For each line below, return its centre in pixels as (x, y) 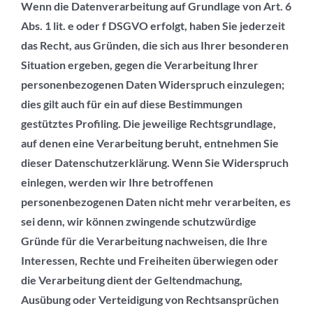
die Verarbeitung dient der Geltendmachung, (132, 280)
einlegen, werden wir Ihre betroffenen (117, 182)
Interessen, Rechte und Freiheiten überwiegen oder (150, 261)
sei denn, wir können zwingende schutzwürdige (139, 221)
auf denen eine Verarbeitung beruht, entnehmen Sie (150, 143)
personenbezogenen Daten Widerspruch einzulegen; (153, 85)
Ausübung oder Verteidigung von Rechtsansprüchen (150, 300)
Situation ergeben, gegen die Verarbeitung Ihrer (140, 65)
